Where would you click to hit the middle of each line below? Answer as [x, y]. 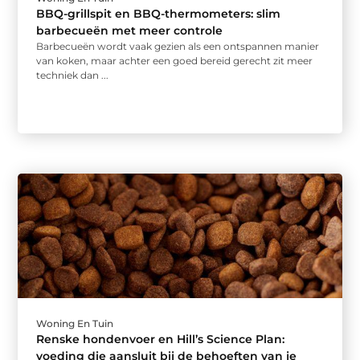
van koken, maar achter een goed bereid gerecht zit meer [175, 61]
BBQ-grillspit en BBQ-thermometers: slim [159, 14]
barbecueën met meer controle [130, 31]
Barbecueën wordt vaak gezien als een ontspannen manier [178, 47]
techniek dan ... [73, 76]
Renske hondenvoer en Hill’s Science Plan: [161, 340]
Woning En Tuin [75, 324]
